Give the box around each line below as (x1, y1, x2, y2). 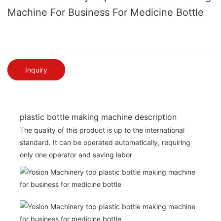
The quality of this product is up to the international (20, 125, 184, 134)
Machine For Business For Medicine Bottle (7, 6, 204, 18)
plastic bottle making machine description (20, 111, 177, 122)
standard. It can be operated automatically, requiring (20, 138, 190, 147)
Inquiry (25, 65, 47, 74)
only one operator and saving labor (20, 150, 132, 159)
